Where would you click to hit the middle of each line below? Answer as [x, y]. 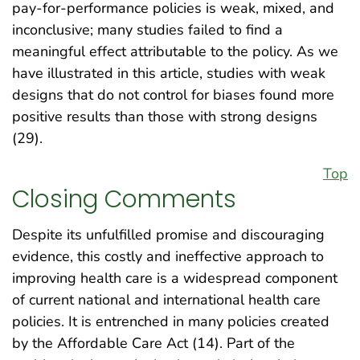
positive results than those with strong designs [165, 117]
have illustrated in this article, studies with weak [169, 74]
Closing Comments [124, 198]
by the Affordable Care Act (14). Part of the [153, 344]
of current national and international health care [166, 300]
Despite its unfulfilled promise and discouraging [168, 235]
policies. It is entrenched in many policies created [171, 322]
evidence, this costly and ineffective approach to [168, 257]
